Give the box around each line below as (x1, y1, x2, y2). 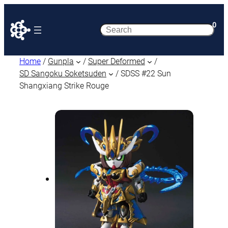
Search (99, 24, 128, 35)
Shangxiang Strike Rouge (19, 81, 109, 91)
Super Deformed (88, 56, 145, 66)
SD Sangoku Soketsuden (19, 69, 106, 78)
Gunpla (48, 56, 74, 66)
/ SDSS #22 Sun (113, 69, 171, 78)
